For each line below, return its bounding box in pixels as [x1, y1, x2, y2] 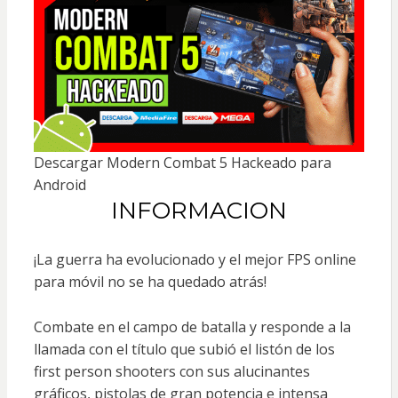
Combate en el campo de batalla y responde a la [33, 316, 351, 337]
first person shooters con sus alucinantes [33, 361, 310, 381]
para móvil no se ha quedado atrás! [33, 271, 267, 291]
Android [33, 174, 86, 195]
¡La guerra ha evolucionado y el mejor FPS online [33, 249, 356, 269]
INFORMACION [110, 195, 287, 225]
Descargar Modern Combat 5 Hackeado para [33, 152, 331, 172]
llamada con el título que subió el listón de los [33, 338, 335, 359]
